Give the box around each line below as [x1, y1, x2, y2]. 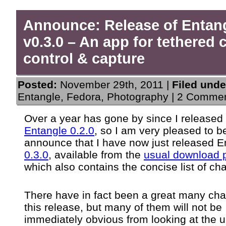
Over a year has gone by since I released [24, 112, 223, 124]
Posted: [18, 78, 57, 90]
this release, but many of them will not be [24, 201, 222, 213]
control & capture [23, 50, 145, 67]
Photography [107, 90, 168, 102]
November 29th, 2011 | [57, 78, 172, 90]
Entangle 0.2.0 [24, 124, 94, 136]
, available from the [48, 148, 144, 160]
